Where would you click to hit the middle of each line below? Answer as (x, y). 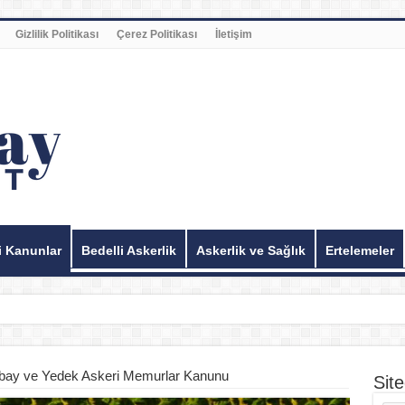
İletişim (233, 34)
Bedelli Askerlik (128, 250)
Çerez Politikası (156, 34)
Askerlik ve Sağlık (250, 250)
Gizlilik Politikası (57, 34)
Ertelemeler (359, 250)
